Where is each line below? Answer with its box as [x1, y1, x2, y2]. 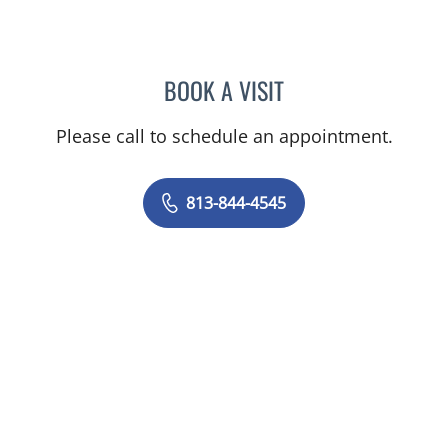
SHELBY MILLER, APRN [283, 74, 428, 101]
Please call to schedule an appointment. [55, 124, 393, 149]
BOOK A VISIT [164, 72, 284, 109]
